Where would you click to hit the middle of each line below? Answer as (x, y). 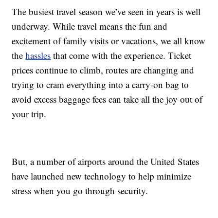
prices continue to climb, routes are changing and (103, 70)
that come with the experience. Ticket (121, 55)
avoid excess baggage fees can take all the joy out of (107, 99)
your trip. (29, 114)
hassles (38, 55)
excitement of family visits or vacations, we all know (109, 41)
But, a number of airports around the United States (106, 162)
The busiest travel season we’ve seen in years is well (106, 12)
